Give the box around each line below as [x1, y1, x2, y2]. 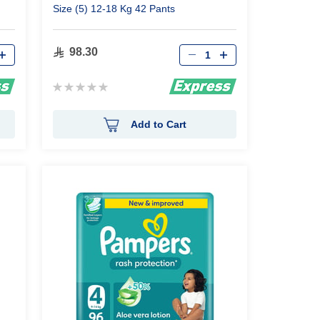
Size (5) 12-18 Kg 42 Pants [53, 3, 176, 14]
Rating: [52, 79, 89, 91]
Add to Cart [130, 118, 186, 130]
